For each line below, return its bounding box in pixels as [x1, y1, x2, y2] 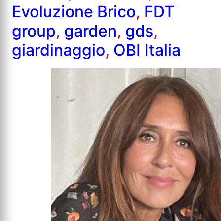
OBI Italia [113, 40, 181, 60]
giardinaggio [12, 40, 105, 60]
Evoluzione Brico [12, 2, 136, 22]
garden [64, 21, 117, 41]
